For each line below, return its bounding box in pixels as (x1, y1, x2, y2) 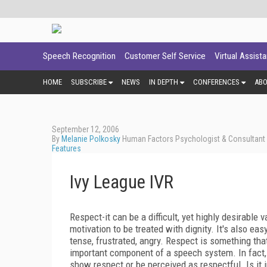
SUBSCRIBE (71, 77, 107, 86)
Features (52, 143, 81, 153)
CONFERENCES (193, 77, 240, 86)
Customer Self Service (125, 51, 206, 61)
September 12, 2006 (52, 124, 119, 134)
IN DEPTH (149, 77, 178, 86)
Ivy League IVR (70, 170, 173, 193)
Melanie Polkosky (61, 133, 120, 144)
